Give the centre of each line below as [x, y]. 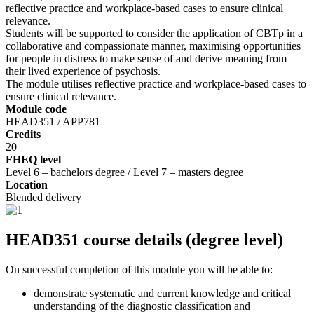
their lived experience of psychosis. [83, 71]
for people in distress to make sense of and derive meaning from [146, 59]
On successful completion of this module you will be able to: [141, 270]
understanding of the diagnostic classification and [142, 306]
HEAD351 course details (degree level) [144, 240]
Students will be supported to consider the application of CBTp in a [154, 34]
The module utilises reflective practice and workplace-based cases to [156, 84]
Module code [36, 109]
